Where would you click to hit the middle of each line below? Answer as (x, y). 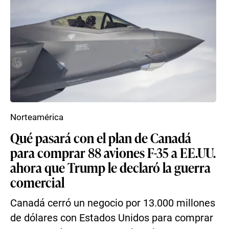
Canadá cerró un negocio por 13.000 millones (113, 203)
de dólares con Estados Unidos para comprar (112, 218)
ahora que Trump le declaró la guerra (110, 167)
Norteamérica (37, 117)
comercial (37, 182)
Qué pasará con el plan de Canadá (101, 138)
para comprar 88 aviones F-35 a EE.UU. (113, 152)
